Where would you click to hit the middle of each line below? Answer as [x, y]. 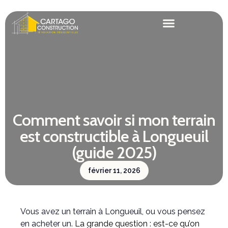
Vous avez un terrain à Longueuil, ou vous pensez [113, 211]
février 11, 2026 [114, 170]
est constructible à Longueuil [114, 136]
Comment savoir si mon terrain [114, 120]
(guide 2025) [114, 152]
